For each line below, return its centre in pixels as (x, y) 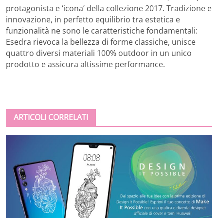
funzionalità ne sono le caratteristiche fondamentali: (102, 31)
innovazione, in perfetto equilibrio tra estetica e (93, 20)
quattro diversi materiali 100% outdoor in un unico (99, 53)
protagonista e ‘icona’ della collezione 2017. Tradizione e (109, 9)
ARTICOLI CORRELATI (51, 118)
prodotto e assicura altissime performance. (85, 64)
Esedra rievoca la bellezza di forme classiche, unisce (101, 42)
